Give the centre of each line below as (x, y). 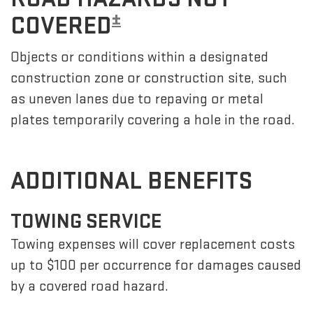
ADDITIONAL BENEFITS (131, 182)
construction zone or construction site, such (149, 78)
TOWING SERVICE (86, 221)
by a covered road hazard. (89, 286)
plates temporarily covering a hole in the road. (153, 120)
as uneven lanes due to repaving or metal (137, 99)
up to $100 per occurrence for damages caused (156, 265)
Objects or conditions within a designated (139, 57)
